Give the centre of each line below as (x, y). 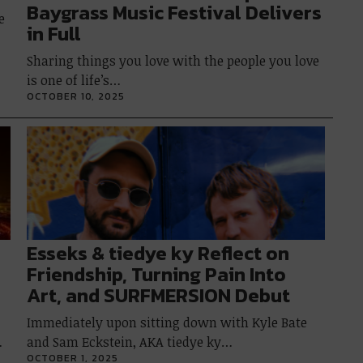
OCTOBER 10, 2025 (76, 96)
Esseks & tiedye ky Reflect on (158, 253)
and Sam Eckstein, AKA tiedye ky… (130, 342)
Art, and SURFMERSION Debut (159, 295)
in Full (54, 34)
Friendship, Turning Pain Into (157, 274)
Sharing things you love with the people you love (173, 61)
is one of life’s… (74, 80)
